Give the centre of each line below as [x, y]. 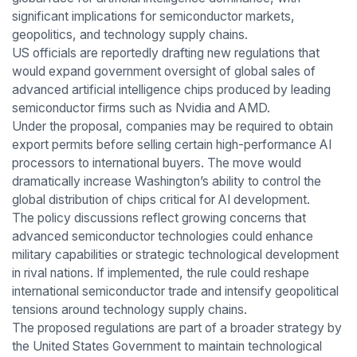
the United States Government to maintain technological [167, 346]
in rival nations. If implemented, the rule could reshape [160, 273]
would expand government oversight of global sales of [163, 71]
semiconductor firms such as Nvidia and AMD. [141, 108]
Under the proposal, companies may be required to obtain [172, 126]
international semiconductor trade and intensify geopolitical [175, 291]
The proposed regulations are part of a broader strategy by [177, 328]
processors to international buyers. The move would [156, 163]
